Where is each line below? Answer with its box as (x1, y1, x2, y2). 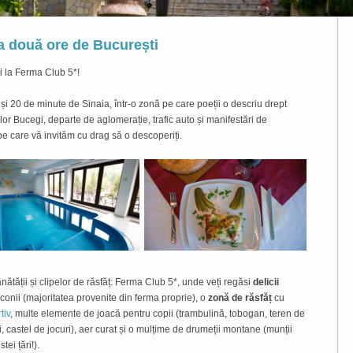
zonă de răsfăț (208, 292, 272, 303)
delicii (253, 276, 279, 288)
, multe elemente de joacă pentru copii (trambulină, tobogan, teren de (10, 307, 305, 319)
